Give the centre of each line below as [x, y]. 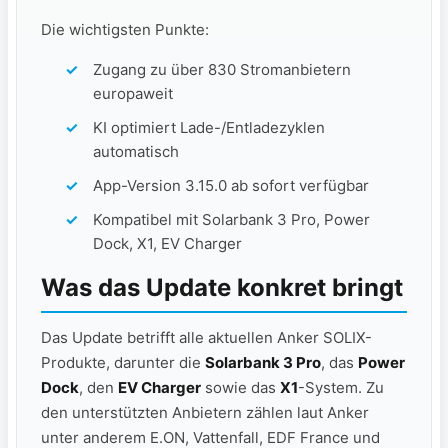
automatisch [136, 152]
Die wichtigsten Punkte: [125, 30]
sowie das [240, 388]
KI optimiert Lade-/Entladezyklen [209, 128]
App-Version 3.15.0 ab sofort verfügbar [231, 186]
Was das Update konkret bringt [222, 288]
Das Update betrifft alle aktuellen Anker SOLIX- [206, 338]
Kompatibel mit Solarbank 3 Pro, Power [231, 220]
